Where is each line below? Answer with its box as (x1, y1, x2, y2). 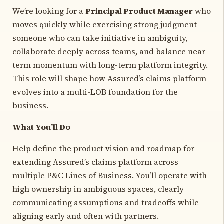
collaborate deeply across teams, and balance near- (12, 45, 208, 57)
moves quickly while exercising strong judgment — (12, 18, 206, 30)
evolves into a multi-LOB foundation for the (12, 86, 178, 97)
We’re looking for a (12, 5, 85, 16)
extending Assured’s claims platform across (12, 156, 178, 167)
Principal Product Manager (85, 5, 193, 16)
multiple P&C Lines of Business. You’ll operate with (12, 169, 207, 181)
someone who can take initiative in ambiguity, (12, 32, 187, 43)
